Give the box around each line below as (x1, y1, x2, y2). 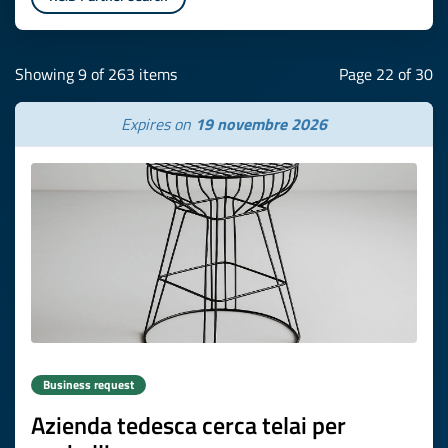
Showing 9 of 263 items (15, 62, 177, 86)
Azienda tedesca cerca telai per (31, 407, 346, 443)
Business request (43, 375, 134, 394)
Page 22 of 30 (339, 62, 433, 86)
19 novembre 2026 (195, 112, 327, 136)
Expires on (121, 112, 195, 136)
